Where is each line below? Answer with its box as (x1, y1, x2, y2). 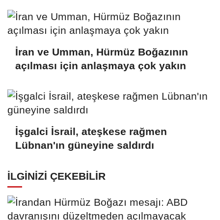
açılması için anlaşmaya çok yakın (15, 60, 186, 72)
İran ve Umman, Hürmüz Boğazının (15, 46, 188, 58)
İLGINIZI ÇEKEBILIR (7, 170, 106, 182)
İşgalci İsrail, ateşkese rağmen (15, 125, 167, 137)
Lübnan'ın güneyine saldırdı (15, 139, 154, 151)
